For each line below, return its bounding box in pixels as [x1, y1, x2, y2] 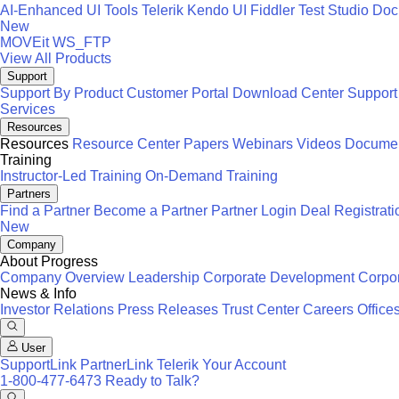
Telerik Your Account [157, 357, 286, 372]
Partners [7, 187, 51, 200]
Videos [297, 136, 341, 151]
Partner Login [211, 203, 297, 218]
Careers [303, 302, 354, 317]
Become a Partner [94, 203, 208, 218]
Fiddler [250, 3, 295, 18]
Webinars [232, 136, 293, 151]
